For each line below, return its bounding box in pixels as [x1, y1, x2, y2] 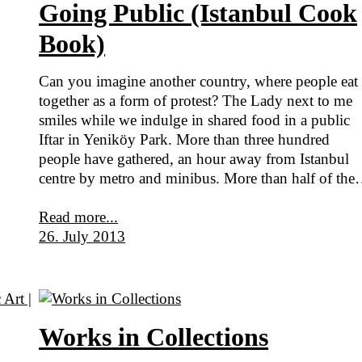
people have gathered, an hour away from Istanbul [39, 149, 350, 167]
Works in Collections [39, 322, 269, 351]
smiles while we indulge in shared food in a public [39, 111, 351, 128]
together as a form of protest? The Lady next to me [39, 91, 353, 109]
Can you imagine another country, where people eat [39, 72, 359, 90]
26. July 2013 [39, 227, 126, 245]
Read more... [39, 208, 119, 225]
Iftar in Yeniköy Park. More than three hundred [39, 130, 330, 148]
